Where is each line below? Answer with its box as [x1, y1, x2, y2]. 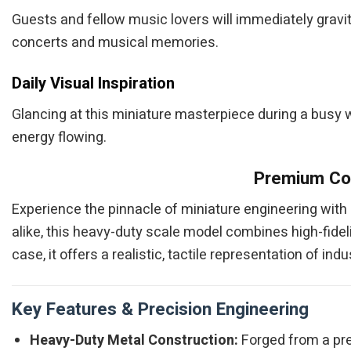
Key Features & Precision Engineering [12, 295, 309, 322]
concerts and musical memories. [12, 32, 219, 54]
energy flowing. [12, 126, 107, 148]
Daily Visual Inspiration [12, 71, 175, 96]
